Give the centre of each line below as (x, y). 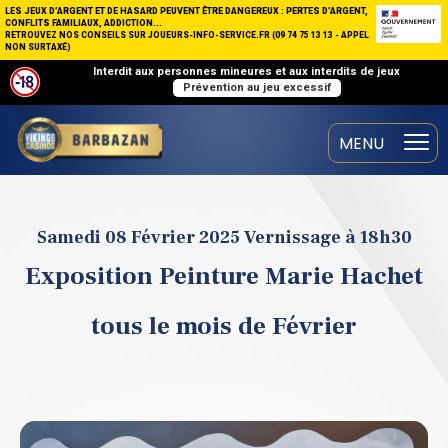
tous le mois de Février (224, 326)
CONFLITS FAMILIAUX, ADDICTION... (83, 23)
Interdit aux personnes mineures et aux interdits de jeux (246, 71)
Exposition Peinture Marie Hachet (224, 276)
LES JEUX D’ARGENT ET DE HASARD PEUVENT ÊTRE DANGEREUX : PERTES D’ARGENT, (186, 11)
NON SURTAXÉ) (38, 47)
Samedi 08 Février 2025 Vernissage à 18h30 (224, 237)
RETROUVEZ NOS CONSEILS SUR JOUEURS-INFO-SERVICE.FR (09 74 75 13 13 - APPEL (187, 35)
